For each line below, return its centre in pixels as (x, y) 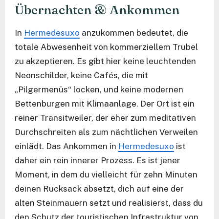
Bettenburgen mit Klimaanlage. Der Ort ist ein (105, 103)
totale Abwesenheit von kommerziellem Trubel (106, 47)
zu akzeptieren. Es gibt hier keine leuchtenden (105, 61)
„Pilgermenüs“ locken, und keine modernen (99, 89)
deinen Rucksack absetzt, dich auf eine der (99, 188)
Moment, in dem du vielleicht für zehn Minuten (106, 174)
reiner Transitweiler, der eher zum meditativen (105, 118)
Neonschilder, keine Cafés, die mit (81, 75)
